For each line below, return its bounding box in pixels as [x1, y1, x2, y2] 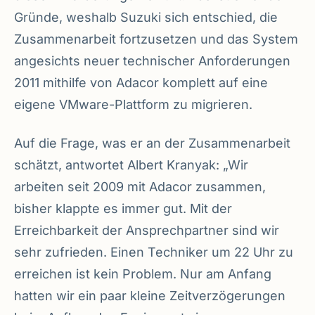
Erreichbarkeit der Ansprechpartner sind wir [14, 223, 279, 238]
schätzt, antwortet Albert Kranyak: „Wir [14, 157, 248, 173]
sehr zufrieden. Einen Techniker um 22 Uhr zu [14, 245, 293, 260]
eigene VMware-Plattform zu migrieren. [14, 97, 252, 112]
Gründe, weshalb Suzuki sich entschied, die [14, 10, 278, 25]
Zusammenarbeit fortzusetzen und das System [14, 32, 298, 47]
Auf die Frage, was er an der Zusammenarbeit [14, 136, 290, 151]
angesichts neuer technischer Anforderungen [14, 53, 290, 69]
